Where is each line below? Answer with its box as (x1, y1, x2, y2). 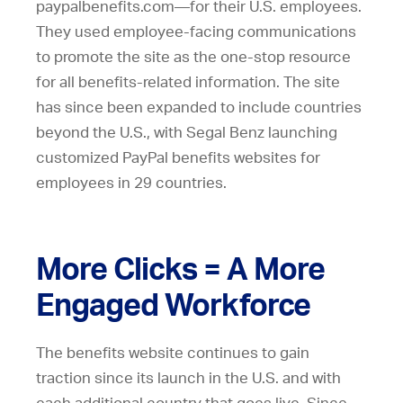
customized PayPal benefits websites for (36, 149, 320, 166)
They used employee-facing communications (36, 23, 356, 40)
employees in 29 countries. (36, 175, 227, 191)
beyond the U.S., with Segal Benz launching (36, 124, 337, 140)
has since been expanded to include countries (36, 99, 362, 115)
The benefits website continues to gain (36, 345, 309, 361)
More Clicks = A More (36, 255, 325, 286)
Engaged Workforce (36, 291, 310, 322)
